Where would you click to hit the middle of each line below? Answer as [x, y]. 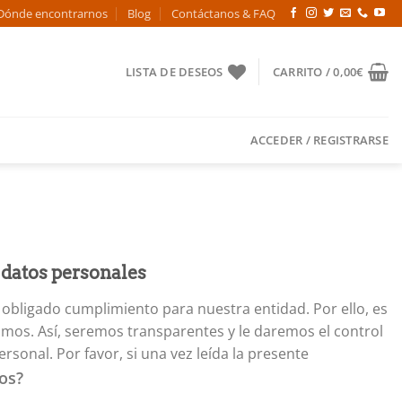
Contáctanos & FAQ [223, 13]
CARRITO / [303, 72]
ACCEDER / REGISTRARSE [319, 140]
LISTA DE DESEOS [174, 72]
